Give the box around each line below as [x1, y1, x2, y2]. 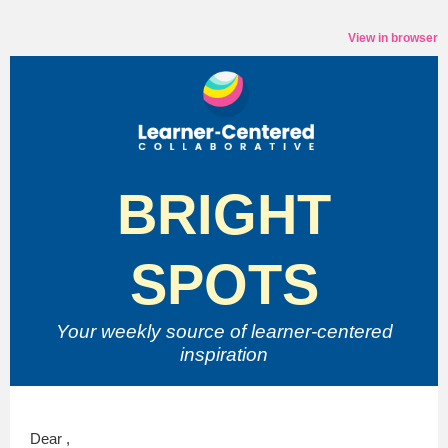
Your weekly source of [55, 321, 246, 342]
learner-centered [245, 321, 393, 342]
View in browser [348, 31, 438, 45]
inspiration [180, 344, 268, 365]
